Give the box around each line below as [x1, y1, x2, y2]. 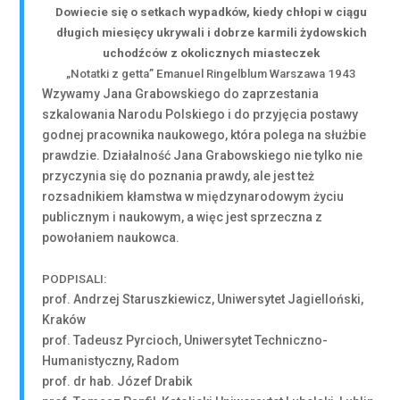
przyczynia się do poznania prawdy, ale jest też [42, 169, 315, 183]
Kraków [42, 312, 87, 327]
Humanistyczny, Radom [42, 354, 180, 368]
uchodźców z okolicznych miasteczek [103, 46, 320, 60]
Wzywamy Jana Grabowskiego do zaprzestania [42, 87, 320, 101]
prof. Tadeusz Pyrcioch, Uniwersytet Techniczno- [42, 333, 329, 347]
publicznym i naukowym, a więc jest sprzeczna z [42, 210, 323, 224]
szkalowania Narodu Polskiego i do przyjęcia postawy [42, 107, 359, 121]
